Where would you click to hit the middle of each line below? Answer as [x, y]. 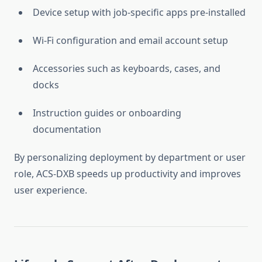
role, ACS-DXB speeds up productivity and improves [127, 174]
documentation [67, 130]
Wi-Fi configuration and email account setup [130, 41]
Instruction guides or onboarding [107, 113]
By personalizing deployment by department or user [130, 158]
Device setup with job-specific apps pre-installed [139, 13]
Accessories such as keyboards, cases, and [127, 69]
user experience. [51, 190]
